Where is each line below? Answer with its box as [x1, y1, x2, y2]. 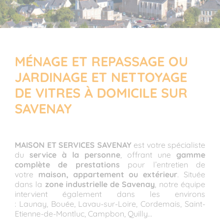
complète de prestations [15, 159, 120, 169]
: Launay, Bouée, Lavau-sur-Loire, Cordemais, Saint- [15, 198, 205, 209]
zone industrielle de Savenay [45, 179, 155, 189]
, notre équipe [155, 179, 206, 189]
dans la [15, 179, 45, 189]
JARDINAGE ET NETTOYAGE [15, 68, 187, 85]
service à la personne [29, 149, 120, 160]
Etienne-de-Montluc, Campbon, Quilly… [15, 208, 152, 219]
